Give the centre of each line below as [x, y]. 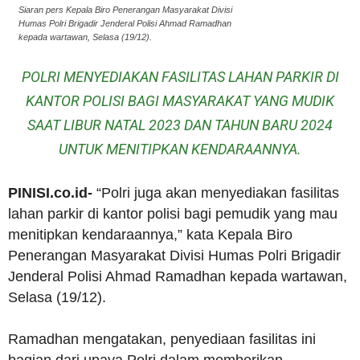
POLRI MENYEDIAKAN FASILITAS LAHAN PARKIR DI [180, 77]
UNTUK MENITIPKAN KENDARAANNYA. [180, 149]
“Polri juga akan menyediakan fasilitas [216, 193]
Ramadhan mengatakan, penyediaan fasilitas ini [162, 339]
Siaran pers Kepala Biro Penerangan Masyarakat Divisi [125, 10]
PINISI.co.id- [50, 193]
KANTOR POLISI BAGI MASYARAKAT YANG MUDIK [180, 101]
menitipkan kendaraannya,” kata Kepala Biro [150, 235]
